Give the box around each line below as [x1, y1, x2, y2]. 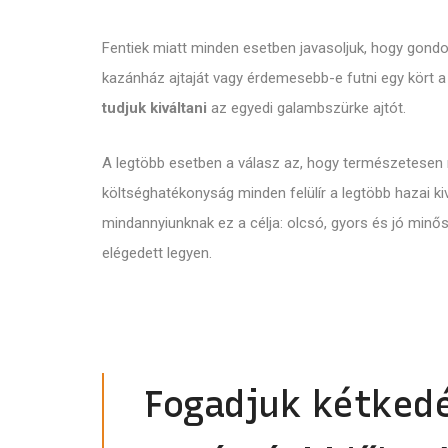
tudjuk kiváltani [102, 98, 207, 117]
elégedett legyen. [102, 243, 212, 262]
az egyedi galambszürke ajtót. [207, 98, 406, 117]
